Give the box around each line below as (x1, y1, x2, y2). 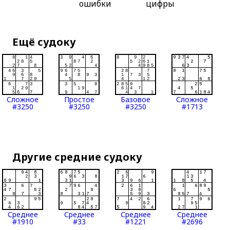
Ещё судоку (12, 35, 76, 49)
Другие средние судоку (12, 150, 143, 164)
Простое (64, 94, 94, 105)
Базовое (121, 94, 151, 105)
